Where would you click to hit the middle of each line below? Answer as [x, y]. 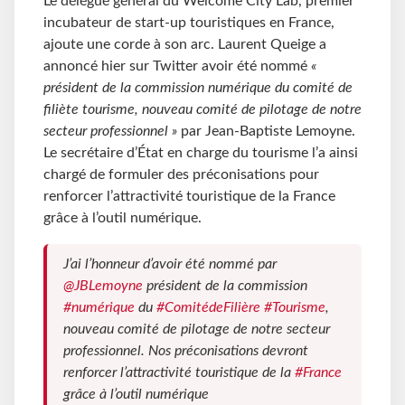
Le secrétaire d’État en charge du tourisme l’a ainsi [201, 152]
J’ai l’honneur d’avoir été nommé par [170, 264]
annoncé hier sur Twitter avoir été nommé [177, 66]
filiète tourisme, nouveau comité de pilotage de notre [202, 109]
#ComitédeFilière [208, 308]
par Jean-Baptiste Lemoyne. [266, 131]
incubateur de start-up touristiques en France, [189, 22]
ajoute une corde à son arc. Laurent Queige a [185, 44]
